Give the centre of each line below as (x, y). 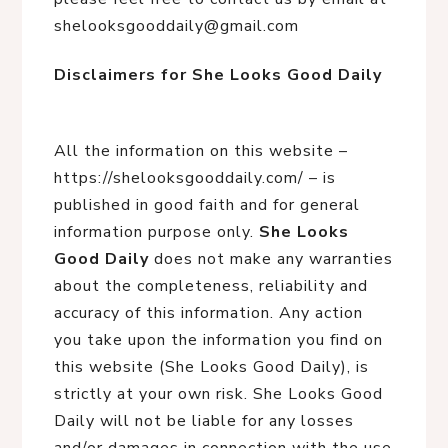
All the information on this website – (201, 151)
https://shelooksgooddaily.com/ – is (195, 178)
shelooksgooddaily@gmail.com (176, 26)
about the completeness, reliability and (211, 286)
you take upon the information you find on (218, 340)
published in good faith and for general (207, 205)
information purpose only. (156, 232)
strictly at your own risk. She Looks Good (218, 394)
